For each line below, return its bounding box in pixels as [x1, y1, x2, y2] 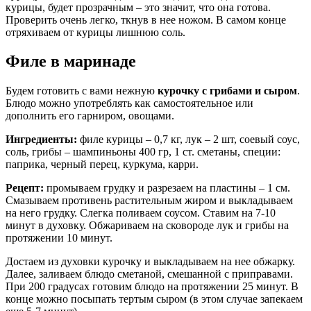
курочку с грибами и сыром [158, 85, 297, 97]
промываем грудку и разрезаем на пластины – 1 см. [44, 182, 290, 194]
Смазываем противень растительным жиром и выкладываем [6, 194, 293, 207]
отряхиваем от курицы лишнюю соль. [6, 26, 185, 38]
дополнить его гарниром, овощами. [6, 110, 174, 122]
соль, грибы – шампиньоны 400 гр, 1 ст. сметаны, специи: [6, 146, 280, 158]
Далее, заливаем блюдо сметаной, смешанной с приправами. [6, 268, 293, 280]
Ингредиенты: [6, 133, 77, 146]
